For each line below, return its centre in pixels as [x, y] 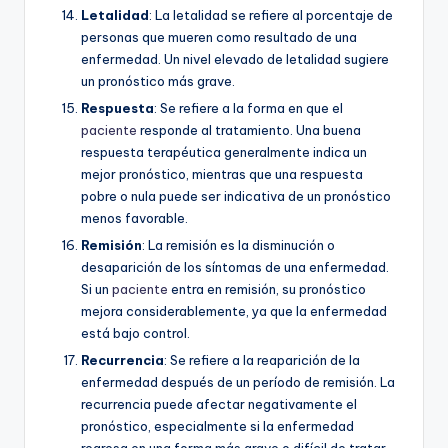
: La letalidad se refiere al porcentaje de [271, 14]
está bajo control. [135, 332]
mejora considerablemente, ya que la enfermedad [234, 310]
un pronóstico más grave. [158, 80]
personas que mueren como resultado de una [219, 36]
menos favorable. [134, 217]
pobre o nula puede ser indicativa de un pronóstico [236, 195]
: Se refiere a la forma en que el [248, 107]
